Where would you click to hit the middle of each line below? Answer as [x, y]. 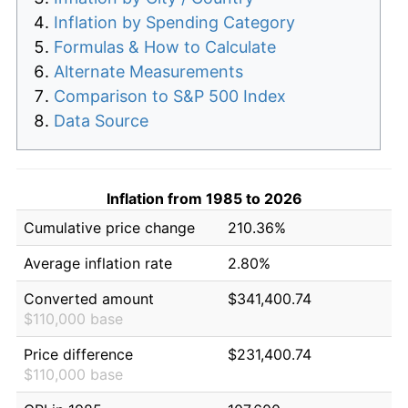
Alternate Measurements [148, 71]
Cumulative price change [109, 227]
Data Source [101, 120]
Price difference [78, 354]
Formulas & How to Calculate [165, 46]
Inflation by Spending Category [174, 22]
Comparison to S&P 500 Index [170, 96]
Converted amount [89, 298]
